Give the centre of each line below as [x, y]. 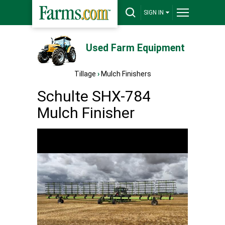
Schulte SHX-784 [94, 96]
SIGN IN [154, 13]
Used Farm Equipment [135, 48]
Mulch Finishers [126, 74]
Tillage [85, 74]
